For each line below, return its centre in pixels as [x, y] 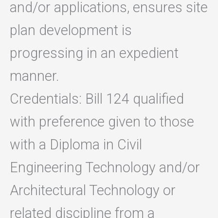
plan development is [71, 30]
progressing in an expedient [94, 53]
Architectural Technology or [93, 191]
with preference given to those [102, 122]
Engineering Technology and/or [105, 168]
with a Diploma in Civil [76, 145]
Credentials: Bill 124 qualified [97, 99]
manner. [35, 76]
